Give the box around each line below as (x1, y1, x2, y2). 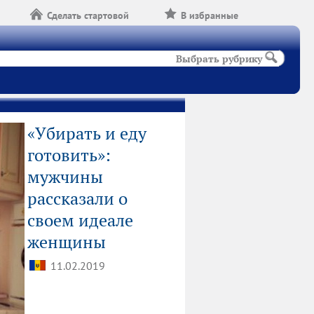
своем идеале (27, 210, 133, 231)
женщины (27, 231, 106, 253)
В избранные (181, 9, 239, 22)
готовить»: (27, 144, 111, 166)
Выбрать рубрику (176, 53, 263, 65)
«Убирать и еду (27, 123, 146, 144)
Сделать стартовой (47, 9, 130, 22)
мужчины (27, 166, 103, 188)
